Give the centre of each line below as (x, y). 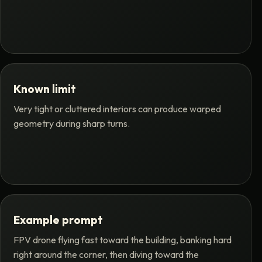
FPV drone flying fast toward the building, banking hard (122, 240)
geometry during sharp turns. (71, 124)
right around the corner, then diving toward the (106, 255)
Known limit (44, 89)
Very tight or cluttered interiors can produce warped (117, 109)
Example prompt (58, 220)
